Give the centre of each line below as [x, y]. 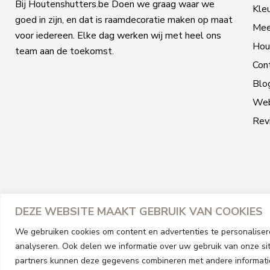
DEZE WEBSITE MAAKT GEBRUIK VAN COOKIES [139, 211]
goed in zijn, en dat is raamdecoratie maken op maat [124, 20]
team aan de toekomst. [64, 51]
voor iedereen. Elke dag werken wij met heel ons [118, 35]
